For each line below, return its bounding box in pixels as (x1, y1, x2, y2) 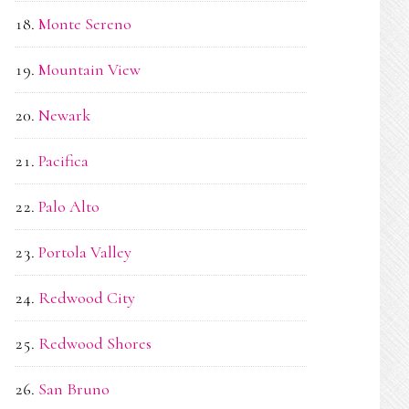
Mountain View (38, 59, 141, 79)
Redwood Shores (38, 333, 152, 353)
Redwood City (38, 288, 135, 308)
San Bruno (38, 379, 110, 399)
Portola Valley (38, 242, 131, 262)
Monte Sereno (38, 14, 131, 34)
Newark (38, 105, 90, 125)
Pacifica (38, 151, 89, 171)
